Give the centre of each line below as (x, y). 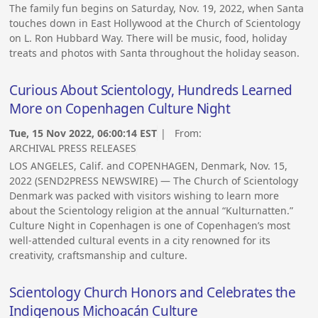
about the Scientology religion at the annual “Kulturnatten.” (152, 211)
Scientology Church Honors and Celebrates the (153, 293)
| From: (181, 133)
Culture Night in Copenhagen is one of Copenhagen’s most (150, 226)
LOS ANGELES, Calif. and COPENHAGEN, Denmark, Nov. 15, (149, 166)
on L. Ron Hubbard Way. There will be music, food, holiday (148, 38)
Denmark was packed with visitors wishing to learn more (144, 196)
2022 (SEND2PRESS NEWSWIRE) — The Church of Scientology (154, 181)
